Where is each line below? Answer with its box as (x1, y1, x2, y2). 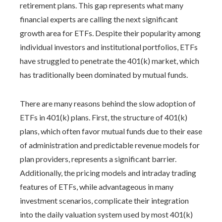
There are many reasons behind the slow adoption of (20, 99, 196, 108)
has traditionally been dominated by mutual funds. (20, 70, 188, 79)
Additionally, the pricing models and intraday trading (20, 168, 196, 177)
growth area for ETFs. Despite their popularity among (20, 28, 201, 38)
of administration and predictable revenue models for (20, 140, 200, 150)
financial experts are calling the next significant (20, 14, 178, 24)
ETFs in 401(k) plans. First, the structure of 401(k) (20, 112, 187, 122)
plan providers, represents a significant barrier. (20, 154, 176, 164)
